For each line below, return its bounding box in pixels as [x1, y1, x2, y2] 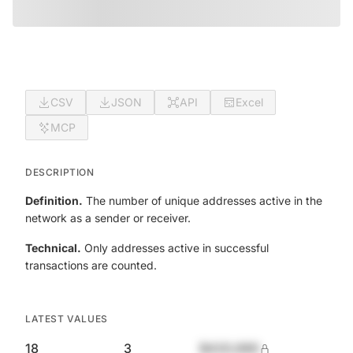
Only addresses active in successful [81, 241, 269, 255]
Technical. [25, 241, 81, 255]
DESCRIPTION [25, 166, 95, 178]
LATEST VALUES [25, 313, 108, 325]
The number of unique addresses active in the [83, 194, 322, 207]
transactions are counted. [25, 258, 157, 272]
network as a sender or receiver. [25, 211, 191, 225]
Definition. [25, 194, 83, 207]
